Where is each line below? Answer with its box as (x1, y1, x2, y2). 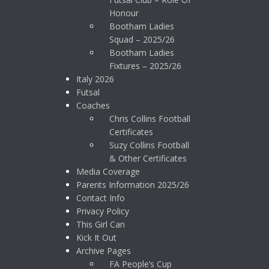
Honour (109, 7, 139, 19)
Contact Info (76, 192, 125, 204)
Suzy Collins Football (109, 139, 189, 151)
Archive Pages (76, 245, 131, 256)
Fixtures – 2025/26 (109, 60, 181, 71)
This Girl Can (76, 219, 125, 230)
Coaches (76, 100, 110, 111)
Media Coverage (76, 166, 140, 177)
